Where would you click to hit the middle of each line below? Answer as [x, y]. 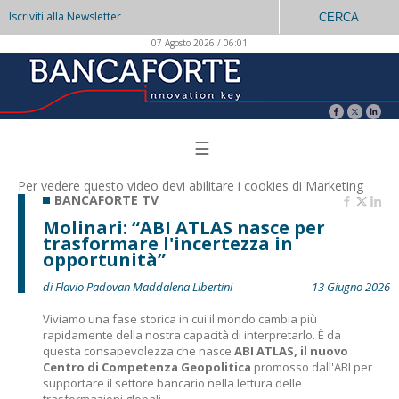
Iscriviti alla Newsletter [65, 16]
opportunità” [104, 260]
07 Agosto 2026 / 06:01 [199, 43]
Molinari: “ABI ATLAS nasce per [184, 228]
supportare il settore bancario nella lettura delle [172, 383]
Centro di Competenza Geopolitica [147, 367]
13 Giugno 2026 [351, 287]
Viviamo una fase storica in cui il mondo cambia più [180, 319]
